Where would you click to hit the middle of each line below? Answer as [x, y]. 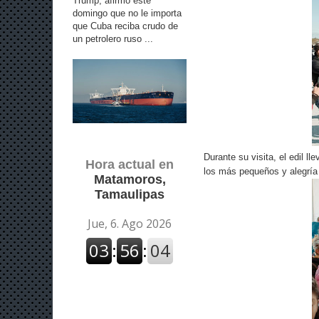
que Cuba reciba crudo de [125, 26]
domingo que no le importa [127, 13]
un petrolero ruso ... [113, 38]
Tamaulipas [130, 194]
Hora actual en [130, 164]
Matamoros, [130, 179]
